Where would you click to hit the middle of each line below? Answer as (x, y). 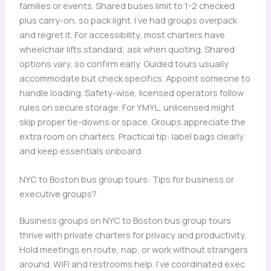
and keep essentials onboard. (81, 151)
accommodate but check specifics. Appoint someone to (135, 78)
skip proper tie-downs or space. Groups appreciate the (132, 122)
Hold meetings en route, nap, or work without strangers (133, 250)
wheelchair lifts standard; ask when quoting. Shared (127, 49)
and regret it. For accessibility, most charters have (122, 35)
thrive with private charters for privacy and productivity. (132, 235)
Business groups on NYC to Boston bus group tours (125, 220)
